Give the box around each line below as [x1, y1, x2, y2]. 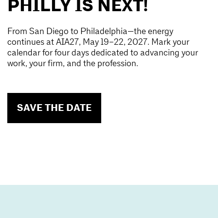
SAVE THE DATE [17, 101, 91, 114]
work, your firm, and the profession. [7, 57, 138, 69]
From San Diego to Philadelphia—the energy [7, 25, 173, 36]
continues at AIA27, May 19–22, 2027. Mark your [7, 36, 189, 47]
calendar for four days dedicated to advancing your [7, 46, 198, 58]
